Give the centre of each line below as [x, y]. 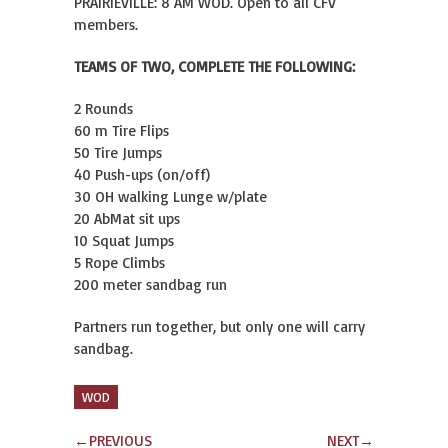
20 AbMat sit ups [127, 218]
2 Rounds [103, 108]
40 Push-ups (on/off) [142, 174]
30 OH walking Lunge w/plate [170, 196]
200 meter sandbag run [150, 284]
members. [106, 24]
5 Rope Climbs [119, 262]
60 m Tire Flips [121, 130]
